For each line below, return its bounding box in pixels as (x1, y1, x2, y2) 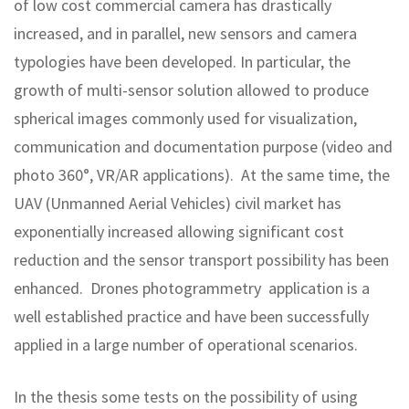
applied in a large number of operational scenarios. (14, 333, 362, 355)
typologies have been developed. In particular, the (14, 50, 351, 72)
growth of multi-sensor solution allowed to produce (14, 79, 369, 100)
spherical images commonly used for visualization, (14, 107, 357, 129)
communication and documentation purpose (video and (14, 135, 393, 157)
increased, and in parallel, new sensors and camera (14, 22, 357, 44)
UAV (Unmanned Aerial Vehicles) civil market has (14, 192, 341, 214)
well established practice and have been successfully (14, 305, 369, 327)
